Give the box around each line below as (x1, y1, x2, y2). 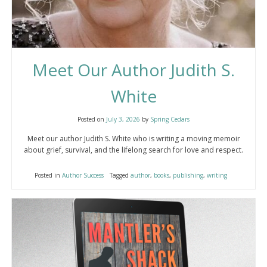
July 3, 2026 (106, 114, 140, 123)
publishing (172, 170, 203, 179)
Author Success (61, 170, 104, 179)
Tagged (109, 170, 131, 179)
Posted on (77, 114, 106, 123)
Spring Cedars (150, 114, 190, 123)
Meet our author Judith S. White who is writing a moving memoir (27, 133, 240, 144)
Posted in (34, 170, 62, 179)
